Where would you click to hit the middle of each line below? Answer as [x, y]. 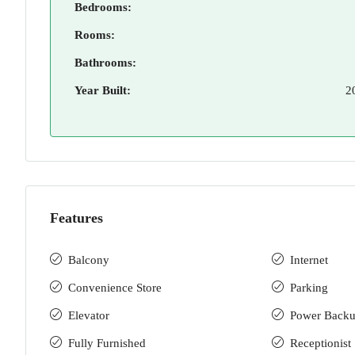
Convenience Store [115, 288]
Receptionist [321, 343]
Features [76, 218]
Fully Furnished [107, 343]
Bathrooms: [105, 63]
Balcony [89, 260]
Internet [309, 260]
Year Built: [103, 90]
